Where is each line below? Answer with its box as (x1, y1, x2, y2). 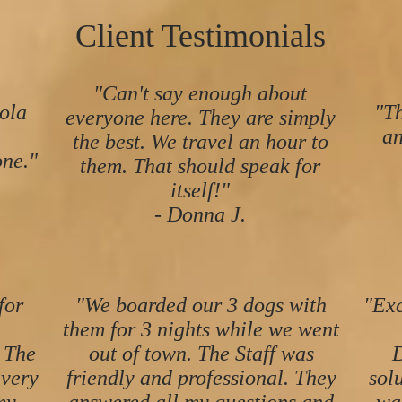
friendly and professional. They (66, 366, 336, 389)
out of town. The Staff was (88, 342, 314, 365)
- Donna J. (154, 203, 246, 226)
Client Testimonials (74, 18, 326, 54)
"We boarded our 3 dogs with (75, 293, 327, 317)
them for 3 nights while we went (63, 318, 339, 341)
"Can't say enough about (93, 82, 307, 105)
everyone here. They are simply (65, 106, 336, 129)
